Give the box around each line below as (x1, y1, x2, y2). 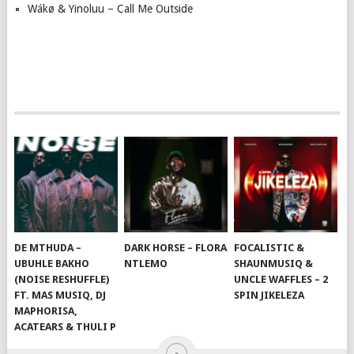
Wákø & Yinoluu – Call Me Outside (27, 2, 193, 15)
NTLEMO (124, 257, 168, 269)
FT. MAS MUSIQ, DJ (14, 288, 107, 301)
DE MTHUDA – (14, 241, 82, 254)
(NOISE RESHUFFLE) (14, 273, 110, 285)
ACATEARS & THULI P (14, 320, 117, 333)
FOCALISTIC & (234, 241, 305, 254)
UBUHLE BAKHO (14, 257, 90, 269)
